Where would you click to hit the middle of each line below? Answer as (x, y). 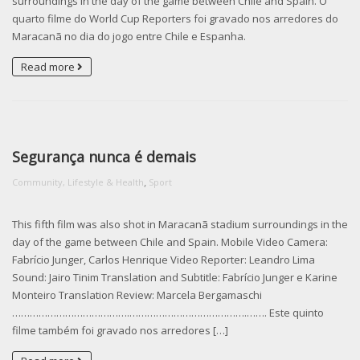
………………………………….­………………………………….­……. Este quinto (168, 313)
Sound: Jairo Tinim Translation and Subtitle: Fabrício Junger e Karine (175, 278)
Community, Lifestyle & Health (78, 182)
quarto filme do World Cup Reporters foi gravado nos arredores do (175, 19)
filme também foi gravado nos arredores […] (120, 331)
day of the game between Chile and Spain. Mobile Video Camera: (170, 242)
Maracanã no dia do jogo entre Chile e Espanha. (129, 37)
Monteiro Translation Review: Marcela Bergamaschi (137, 295)
